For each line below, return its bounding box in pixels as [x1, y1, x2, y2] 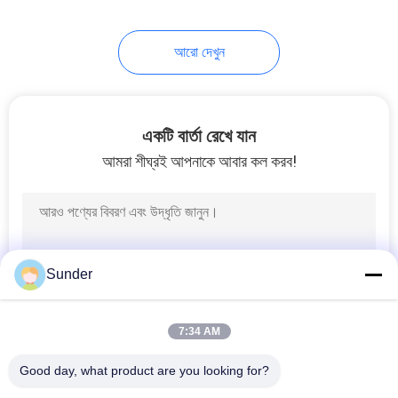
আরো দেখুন [173, 43, 225, 60]
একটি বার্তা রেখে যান [142, 124, 256, 147]
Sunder [46, 267, 92, 282]
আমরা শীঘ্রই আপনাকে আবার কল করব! [101, 151, 297, 171]
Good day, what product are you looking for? [20, 363, 269, 378]
